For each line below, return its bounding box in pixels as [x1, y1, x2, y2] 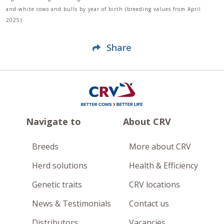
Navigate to [26, 115, 81, 128]
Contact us [129, 198, 169, 209]
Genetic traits [32, 179, 82, 190]
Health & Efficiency [129, 160, 198, 171]
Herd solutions [32, 160, 87, 171]
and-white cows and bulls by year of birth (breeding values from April [6, 5, 201, 12]
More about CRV [129, 141, 191, 152]
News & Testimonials [32, 198, 111, 209]
